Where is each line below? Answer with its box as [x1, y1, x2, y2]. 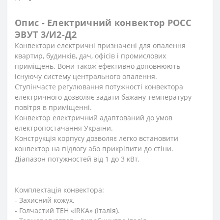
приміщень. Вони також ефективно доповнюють [15, 61, 180, 71]
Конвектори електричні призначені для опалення [15, 40, 186, 50]
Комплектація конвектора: [15, 185, 104, 194]
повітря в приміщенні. [15, 102, 92, 112]
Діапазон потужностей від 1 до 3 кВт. [15, 154, 139, 164]
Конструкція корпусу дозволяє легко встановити [15, 133, 178, 143]
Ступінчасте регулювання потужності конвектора [15, 82, 183, 91]
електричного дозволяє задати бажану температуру [15, 92, 192, 102]
